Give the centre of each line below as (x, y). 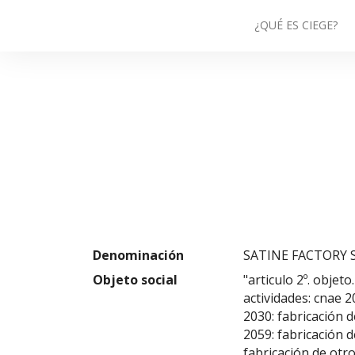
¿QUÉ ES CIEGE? (296, 25)
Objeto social (135, 280)
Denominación (138, 255)
